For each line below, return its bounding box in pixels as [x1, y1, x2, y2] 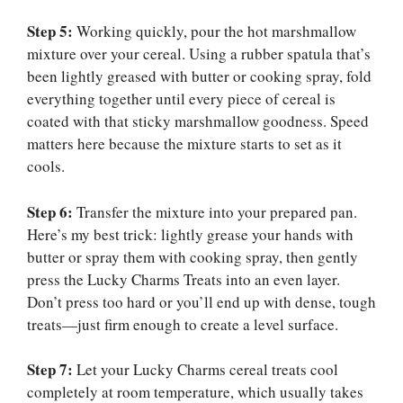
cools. [27, 156, 65, 177]
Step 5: [27, 20, 73, 43]
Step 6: [27, 200, 73, 223]
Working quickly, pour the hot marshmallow [73, 21, 356, 42]
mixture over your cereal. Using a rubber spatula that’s [27, 43, 371, 65]
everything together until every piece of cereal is [27, 88, 336, 110]
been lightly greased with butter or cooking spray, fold [27, 66, 372, 87]
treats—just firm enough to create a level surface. [27, 313, 338, 335]
